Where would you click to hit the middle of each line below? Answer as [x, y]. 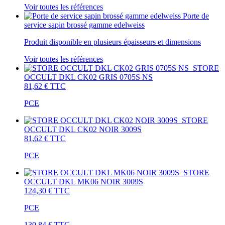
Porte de [196, 16]
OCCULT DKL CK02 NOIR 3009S [83, 129]
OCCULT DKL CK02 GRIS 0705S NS [88, 77]
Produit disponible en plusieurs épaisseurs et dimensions [113, 42]
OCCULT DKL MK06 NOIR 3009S [84, 181]
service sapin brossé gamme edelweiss [84, 25]
